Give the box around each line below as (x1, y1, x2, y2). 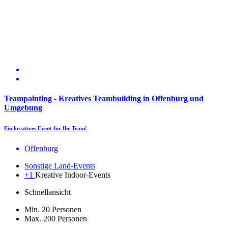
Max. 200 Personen (24, 214, 87, 223)
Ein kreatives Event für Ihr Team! (4, 125, 87, 131)
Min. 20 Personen (24, 205, 81, 214)
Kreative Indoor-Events (35, 170, 110, 179)
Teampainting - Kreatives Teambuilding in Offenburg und (4, 94, 204, 103)
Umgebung (4, 103, 42, 112)
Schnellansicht (24, 187, 71, 196)
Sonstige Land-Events (24, 161, 95, 170)
